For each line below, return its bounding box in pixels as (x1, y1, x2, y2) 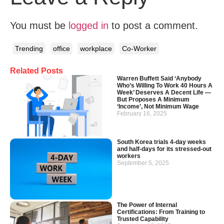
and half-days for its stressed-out (117, 145, 211, 152)
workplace (80, 44, 112, 53)
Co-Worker (122, 44, 156, 53)
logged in (68, 20, 108, 31)
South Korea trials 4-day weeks (117, 138, 206, 145)
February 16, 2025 (117, 110, 167, 117)
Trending (15, 44, 43, 53)
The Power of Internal (117, 201, 177, 209)
